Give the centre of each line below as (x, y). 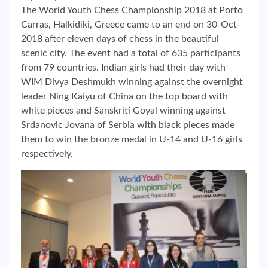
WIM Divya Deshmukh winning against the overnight (132, 82)
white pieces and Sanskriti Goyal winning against (123, 111)
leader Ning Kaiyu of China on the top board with (124, 97)
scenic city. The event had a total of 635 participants (131, 54)
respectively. (47, 154)
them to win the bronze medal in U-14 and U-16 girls (132, 140)
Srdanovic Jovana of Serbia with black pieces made (128, 125)
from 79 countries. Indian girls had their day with (123, 68)
